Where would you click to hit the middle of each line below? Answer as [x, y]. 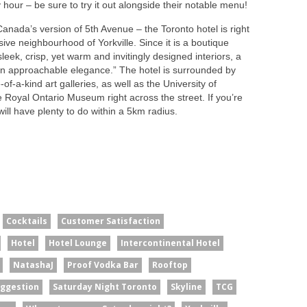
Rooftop [170, 265]
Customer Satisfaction [111, 221]
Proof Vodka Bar [103, 265]
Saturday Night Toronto [105, 286]
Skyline [186, 286]
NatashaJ [33, 265]
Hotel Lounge [78, 243]
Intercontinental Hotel [170, 243]
